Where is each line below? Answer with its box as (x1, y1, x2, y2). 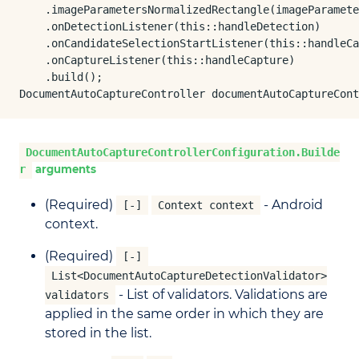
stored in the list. (45, 325, 151, 341)
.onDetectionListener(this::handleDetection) (19, 20, 321, 33)
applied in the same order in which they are (45, 306, 324, 322)
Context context (158, 199, 254, 212)
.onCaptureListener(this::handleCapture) (19, 54, 295, 67)
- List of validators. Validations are (115, 287, 328, 303)
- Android (260, 197, 323, 213)
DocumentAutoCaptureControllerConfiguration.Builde (26, 146, 340, 159)
